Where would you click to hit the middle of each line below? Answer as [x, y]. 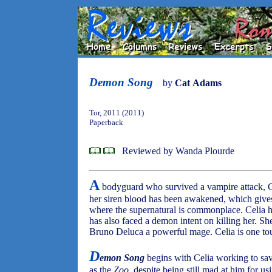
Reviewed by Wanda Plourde [178, 151]
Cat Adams [198, 83]
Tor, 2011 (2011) [117, 113]
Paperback [106, 122]
